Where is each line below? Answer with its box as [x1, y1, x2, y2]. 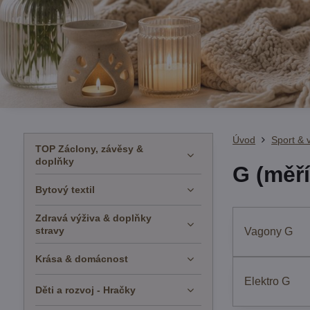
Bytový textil [35, 184, 95, 195]
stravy [35, 225, 64, 236]
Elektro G [244, 275, 291, 287]
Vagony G [244, 226, 293, 237]
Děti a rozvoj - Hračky [35, 284, 136, 295]
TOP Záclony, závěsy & [35, 143, 143, 154]
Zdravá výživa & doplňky [35, 212, 152, 224]
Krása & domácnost [35, 253, 128, 264]
